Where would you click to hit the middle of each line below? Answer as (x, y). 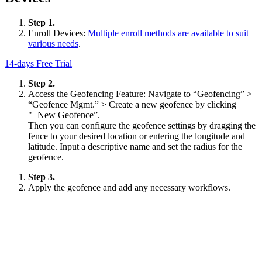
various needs (53, 43)
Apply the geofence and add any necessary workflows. (129, 187)
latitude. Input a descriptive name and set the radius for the (135, 146)
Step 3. (42, 177)
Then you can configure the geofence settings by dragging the (142, 125)
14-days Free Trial (38, 63)
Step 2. (42, 83)
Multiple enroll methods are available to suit (168, 33)
